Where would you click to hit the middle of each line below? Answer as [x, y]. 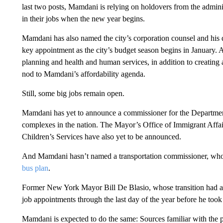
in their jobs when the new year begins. [83, 19]
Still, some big [44, 93]
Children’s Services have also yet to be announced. [101, 137]
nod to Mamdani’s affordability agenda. [83, 74]
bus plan [35, 168]
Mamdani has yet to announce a [71, 113]
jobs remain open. [96, 93]
